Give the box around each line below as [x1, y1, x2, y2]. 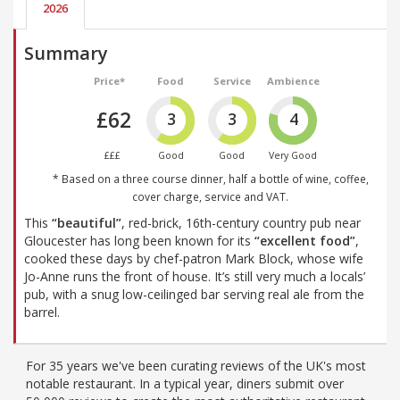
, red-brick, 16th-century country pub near [121, 213, 361, 231]
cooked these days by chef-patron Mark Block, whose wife [24, 249, 363, 267]
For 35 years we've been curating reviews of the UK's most [26, 356, 366, 374]
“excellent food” [254, 231, 355, 249]
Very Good [269, 148, 318, 162]
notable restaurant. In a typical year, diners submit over [26, 374, 344, 392]
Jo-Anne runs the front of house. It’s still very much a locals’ [24, 267, 365, 285]
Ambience [266, 73, 320, 87]
